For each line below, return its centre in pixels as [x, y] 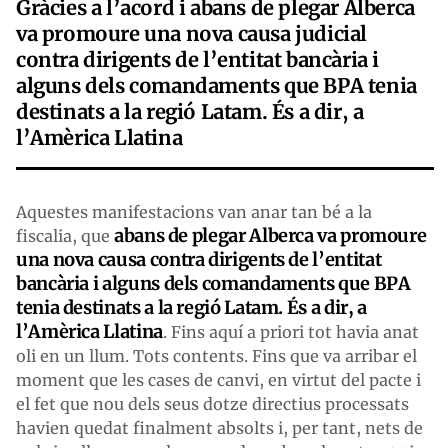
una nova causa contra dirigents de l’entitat [199, 259]
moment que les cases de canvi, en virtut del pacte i [218, 379]
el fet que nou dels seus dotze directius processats [212, 403]
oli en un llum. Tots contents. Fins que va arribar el [216, 355]
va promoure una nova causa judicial [192, 33]
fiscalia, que [65, 235]
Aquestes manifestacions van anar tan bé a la [194, 211]
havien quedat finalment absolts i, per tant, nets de [219, 427]
